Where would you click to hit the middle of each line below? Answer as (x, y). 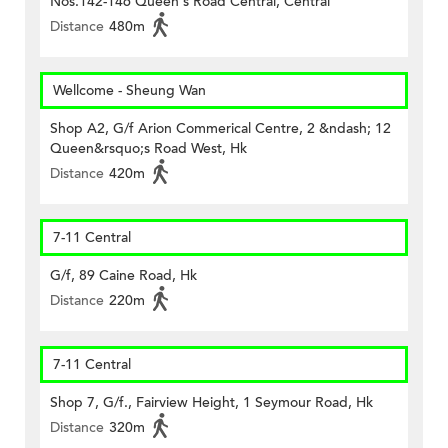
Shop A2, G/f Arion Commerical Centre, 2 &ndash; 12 (220, 129)
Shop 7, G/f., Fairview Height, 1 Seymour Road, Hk (211, 403)
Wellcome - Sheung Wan (129, 91)
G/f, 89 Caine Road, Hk (123, 276)
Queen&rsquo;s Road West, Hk (148, 149)
